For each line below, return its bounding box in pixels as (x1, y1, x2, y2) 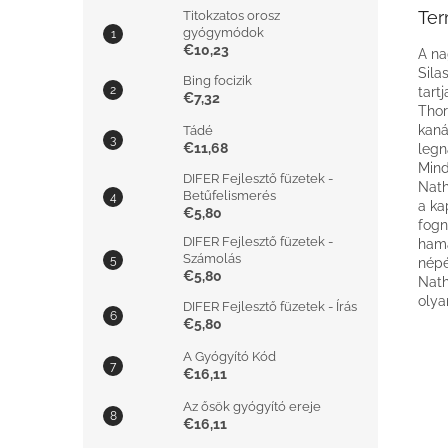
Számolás (183, 251, 241, 266)
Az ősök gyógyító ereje (183, 399, 321, 414)
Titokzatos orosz (183, 8, 280, 23)
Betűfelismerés (183, 188, 276, 203)
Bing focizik (183, 73, 252, 88)
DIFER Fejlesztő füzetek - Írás (183, 299, 357, 314)
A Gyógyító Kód (183, 349, 276, 364)
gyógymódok (183, 25, 264, 40)
